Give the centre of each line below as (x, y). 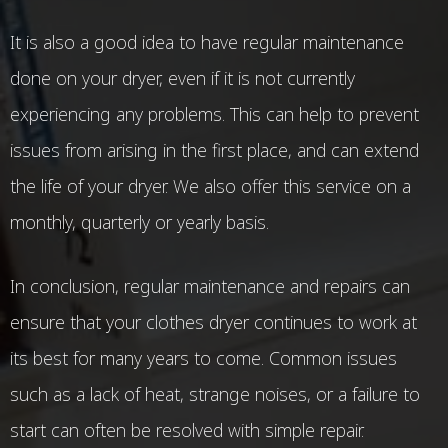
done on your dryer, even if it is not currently (182, 78)
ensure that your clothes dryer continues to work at (213, 322)
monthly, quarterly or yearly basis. (139, 222)
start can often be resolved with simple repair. (187, 430)
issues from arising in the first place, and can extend (214, 150)
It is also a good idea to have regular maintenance (207, 42)
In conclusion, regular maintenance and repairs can (210, 286)
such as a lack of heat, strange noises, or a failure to (215, 394)
